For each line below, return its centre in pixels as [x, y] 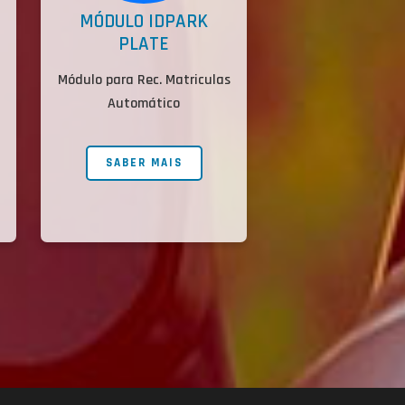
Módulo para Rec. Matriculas [144, 80]
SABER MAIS [144, 163]
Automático [144, 104]
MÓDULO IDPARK [144, 22]
